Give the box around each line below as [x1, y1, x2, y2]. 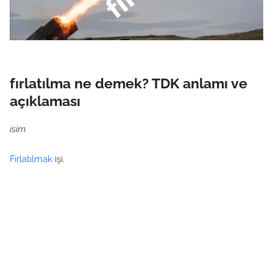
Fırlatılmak [10, 154, 52, 165]
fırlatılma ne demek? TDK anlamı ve [10, 75, 247, 91]
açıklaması [10, 93, 80, 109]
